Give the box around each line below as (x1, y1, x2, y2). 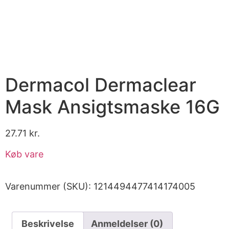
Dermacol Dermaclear (5, 73, 196, 96)
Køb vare (5, 149, 43, 159)
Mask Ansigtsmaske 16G (5, 95, 220, 118)
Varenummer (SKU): (5, 181, 94, 192)
